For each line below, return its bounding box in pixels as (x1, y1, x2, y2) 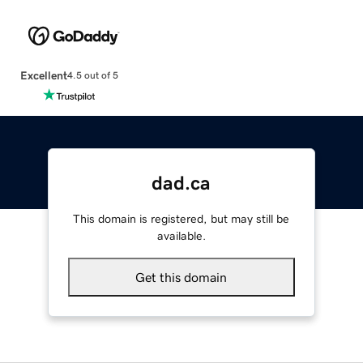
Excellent (19, 69, 67, 81)
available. (156, 229, 206, 241)
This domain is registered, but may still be (73, 212, 290, 224)
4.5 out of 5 (66, 70, 118, 81)
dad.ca (152, 173, 211, 193)
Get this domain (135, 270, 228, 284)
